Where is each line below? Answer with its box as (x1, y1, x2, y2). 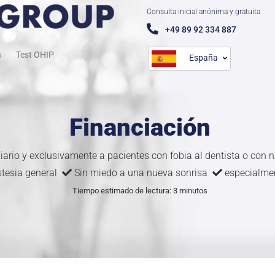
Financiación (69, 113, 211, 142)
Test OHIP (16, 50, 54, 60)
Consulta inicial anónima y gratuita (147, 7, 260, 16)
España (189, 53, 218, 63)
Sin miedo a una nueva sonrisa (72, 167, 212, 179)
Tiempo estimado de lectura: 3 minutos (72, 186, 207, 195)
